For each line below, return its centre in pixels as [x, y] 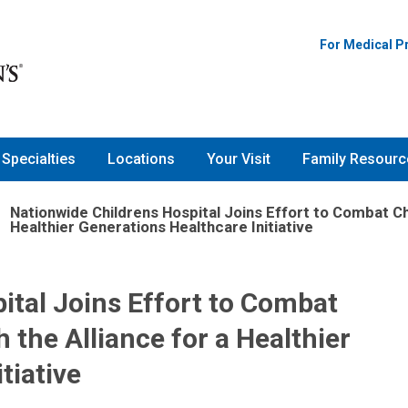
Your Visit [239, 159]
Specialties [39, 159]
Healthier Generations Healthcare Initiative [162, 226]
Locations [141, 159]
